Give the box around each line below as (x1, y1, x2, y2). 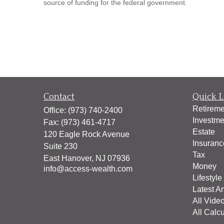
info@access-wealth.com (43, 164, 132, 173)
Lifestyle (192, 173, 222, 182)
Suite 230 (43, 142, 77, 150)
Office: (43, 106, 68, 114)
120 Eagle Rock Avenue (43, 130, 129, 138)
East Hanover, (43, 154, 93, 162)
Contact (43, 92, 74, 102)
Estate (192, 127, 215, 136)
